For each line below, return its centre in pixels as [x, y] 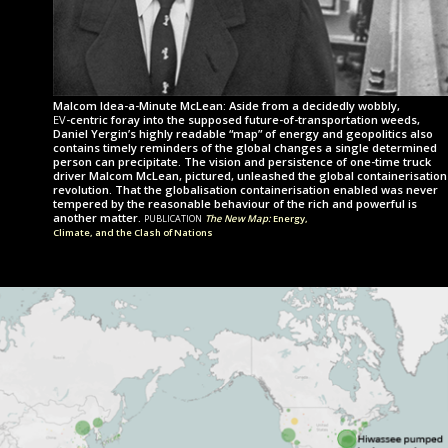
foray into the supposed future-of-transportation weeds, [264, 120]
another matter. [98, 218]
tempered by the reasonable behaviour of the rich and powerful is [235, 204]
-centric [87, 120]
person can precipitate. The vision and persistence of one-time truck [242, 162]
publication [174, 217]
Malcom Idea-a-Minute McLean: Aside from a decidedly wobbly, [226, 106]
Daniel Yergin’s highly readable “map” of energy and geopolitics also [243, 134]
